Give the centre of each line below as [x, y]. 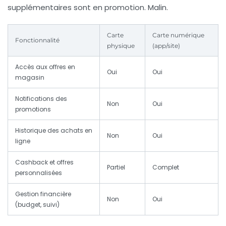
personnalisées [39, 173]
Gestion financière [43, 194]
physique [121, 46]
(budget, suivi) [37, 205]
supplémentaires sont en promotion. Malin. [88, 8]
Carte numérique [178, 35]
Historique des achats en [54, 131]
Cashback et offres [44, 162]
